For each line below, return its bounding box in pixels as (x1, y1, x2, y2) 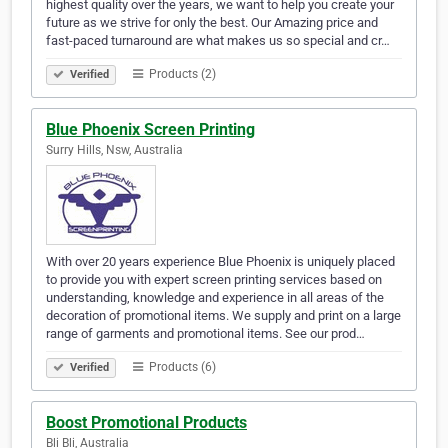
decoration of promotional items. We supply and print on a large (46, 308, 401, 324)
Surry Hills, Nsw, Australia (46, 143, 183, 158)
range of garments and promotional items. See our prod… (46, 326, 365, 342)
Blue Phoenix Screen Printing (46, 120, 255, 140)
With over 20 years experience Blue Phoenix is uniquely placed (46, 254, 395, 270)
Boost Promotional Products (46, 413, 247, 433)
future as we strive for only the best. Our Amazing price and (46, 15, 378, 31)
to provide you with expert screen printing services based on (46, 272, 382, 288)
